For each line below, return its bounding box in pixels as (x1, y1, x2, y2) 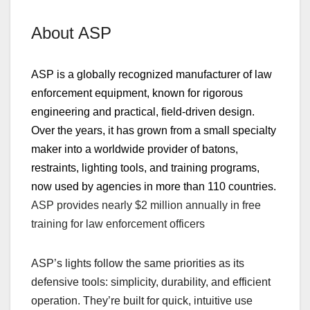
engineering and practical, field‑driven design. (31, 105, 255, 118)
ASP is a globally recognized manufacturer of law (31, 68, 272, 80)
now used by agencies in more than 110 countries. (31, 180, 276, 192)
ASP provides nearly (31, 199, 135, 211)
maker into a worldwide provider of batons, (31, 143, 238, 155)
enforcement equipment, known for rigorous (31, 86, 243, 99)
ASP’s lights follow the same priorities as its (31, 257, 244, 269)
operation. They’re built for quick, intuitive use (31, 294, 253, 307)
